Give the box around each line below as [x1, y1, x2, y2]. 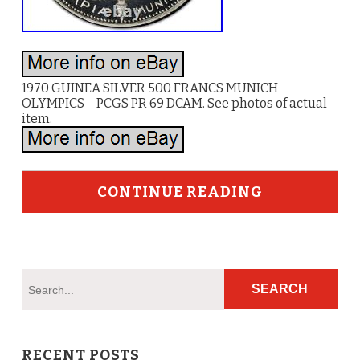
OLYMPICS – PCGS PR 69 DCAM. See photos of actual [21, 96, 327, 111]
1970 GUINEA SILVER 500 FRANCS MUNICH [21, 80, 278, 96]
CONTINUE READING [96, 183, 263, 201]
